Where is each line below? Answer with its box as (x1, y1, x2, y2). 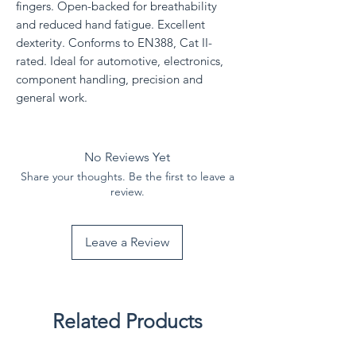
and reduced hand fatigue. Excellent (16, 16, 205, 32)
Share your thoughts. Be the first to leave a (20, 168, 234, 184)
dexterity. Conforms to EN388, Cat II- (16, 34, 212, 50)
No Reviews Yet (84, 149, 170, 164)
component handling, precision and (16, 71, 203, 87)
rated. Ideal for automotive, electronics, (16, 52, 223, 68)
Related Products (52, 308, 203, 333)
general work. (16, 89, 87, 105)
